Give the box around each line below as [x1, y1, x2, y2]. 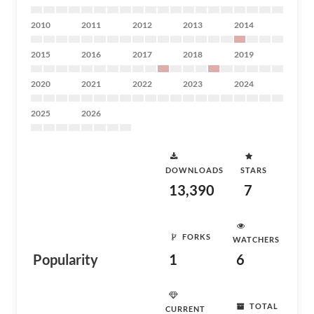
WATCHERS [233, 235, 280, 244]
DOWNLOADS [165, 165, 224, 175]
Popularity [33, 251, 98, 268]
